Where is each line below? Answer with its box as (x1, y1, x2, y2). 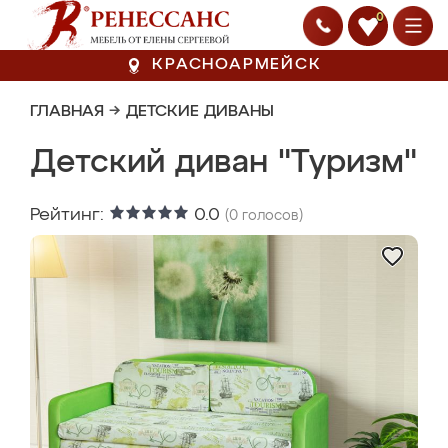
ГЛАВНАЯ (30, 104, 104, 120)
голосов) (238, 209, 303, 223)
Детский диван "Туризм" (31, 147, 417, 179)
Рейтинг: (30, 206, 109, 224)
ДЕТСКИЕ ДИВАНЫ (126, 104, 274, 120)
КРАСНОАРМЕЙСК (152, 57, 322, 73)
